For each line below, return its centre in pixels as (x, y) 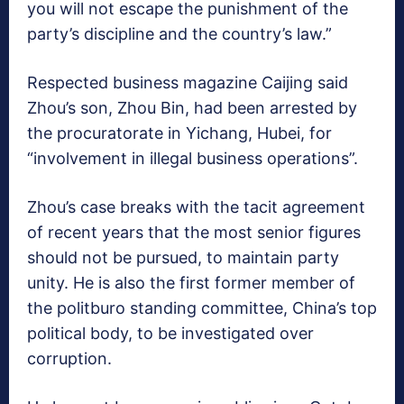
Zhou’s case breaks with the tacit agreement (196, 207)
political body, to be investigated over (170, 334)
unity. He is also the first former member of (191, 283)
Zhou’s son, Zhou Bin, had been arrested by (192, 108)
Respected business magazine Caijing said (188, 83)
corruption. (69, 359)
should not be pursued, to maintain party (183, 258)
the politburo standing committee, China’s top (202, 308)
